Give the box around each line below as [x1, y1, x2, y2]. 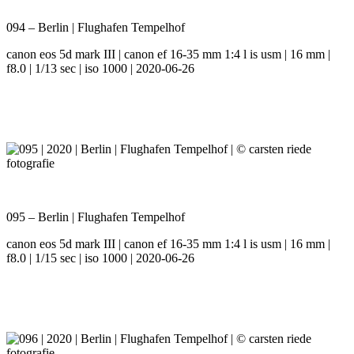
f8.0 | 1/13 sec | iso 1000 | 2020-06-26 [6, 62, 194, 76]
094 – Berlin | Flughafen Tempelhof [6, 21, 185, 35]
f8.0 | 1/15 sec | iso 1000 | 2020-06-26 [6, 251, 194, 265]
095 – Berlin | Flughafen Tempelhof [6, 210, 185, 224]
